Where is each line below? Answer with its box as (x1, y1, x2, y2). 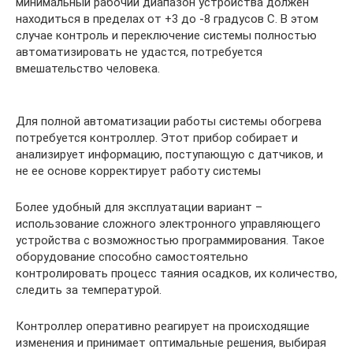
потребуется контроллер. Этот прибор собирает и (16, 130, 298, 145)
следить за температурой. (16, 282, 162, 297)
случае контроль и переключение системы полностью (16, 28, 317, 43)
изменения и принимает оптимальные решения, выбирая (16, 335, 326, 350)
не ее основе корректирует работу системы (16, 163, 261, 178)
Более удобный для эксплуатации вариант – (16, 199, 262, 214)
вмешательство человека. (16, 61, 160, 76)
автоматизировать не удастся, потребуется (16, 44, 262, 59)
